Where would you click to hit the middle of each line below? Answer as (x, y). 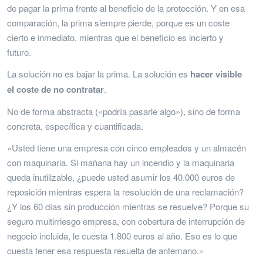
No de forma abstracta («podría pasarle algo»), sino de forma (124, 111)
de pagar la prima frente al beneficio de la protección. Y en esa (126, 8)
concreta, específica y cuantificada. (75, 126)
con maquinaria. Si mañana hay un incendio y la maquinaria (121, 162)
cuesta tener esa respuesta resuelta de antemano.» (105, 250)
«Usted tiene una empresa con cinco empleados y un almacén (127, 147)
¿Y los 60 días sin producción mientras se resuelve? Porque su (128, 206)
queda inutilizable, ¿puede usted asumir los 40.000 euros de (121, 177)
